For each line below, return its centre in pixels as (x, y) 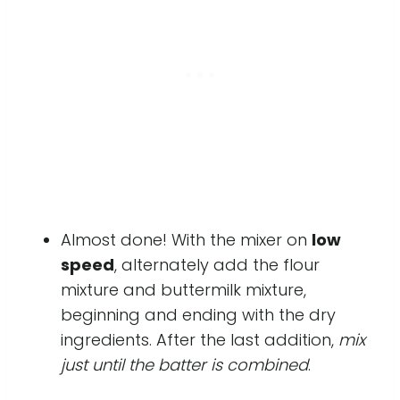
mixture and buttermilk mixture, (183, 290)
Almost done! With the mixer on (186, 240)
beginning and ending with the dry (198, 315)
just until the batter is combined (184, 365)
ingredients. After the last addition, (200, 340)
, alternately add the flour (217, 265)
